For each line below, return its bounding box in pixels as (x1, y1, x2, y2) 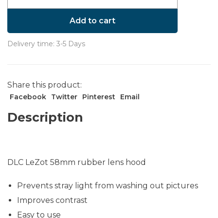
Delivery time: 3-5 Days (7, 39, 85, 48)
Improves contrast (17, 196, 88, 205)
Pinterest (82, 92, 115, 101)
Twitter (51, 92, 77, 101)
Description (7, 109, 83, 125)
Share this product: (7, 80, 82, 90)
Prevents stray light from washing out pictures (17, 181, 198, 190)
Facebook (10, 92, 46, 101)
